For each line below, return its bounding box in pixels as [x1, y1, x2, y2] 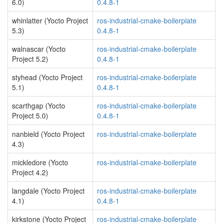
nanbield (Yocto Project [12, 129, 85, 139]
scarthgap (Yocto [12, 101, 65, 111]
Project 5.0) [12, 111, 48, 120]
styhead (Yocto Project [12, 72, 83, 82]
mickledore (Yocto [12, 157, 68, 167]
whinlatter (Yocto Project [12, 15, 88, 25]
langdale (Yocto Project [12, 186, 85, 196]
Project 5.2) [12, 54, 48, 64]
